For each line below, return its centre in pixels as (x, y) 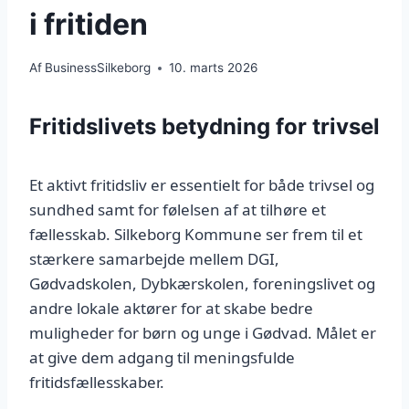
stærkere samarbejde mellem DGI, (154, 259)
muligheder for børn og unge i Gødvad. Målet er (203, 333)
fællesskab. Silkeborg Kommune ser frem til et (196, 235)
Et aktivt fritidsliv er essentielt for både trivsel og (202, 185)
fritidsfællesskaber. (97, 383)
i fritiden (89, 24)
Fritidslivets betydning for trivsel (204, 127)
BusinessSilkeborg (98, 68)
